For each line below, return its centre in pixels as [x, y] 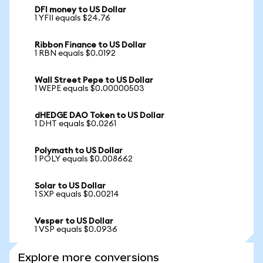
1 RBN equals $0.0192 [75, 53]
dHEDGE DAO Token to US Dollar [100, 116]
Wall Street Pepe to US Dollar [94, 80]
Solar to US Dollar [70, 186]
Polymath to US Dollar [79, 151]
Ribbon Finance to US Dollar [90, 45]
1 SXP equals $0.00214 [77, 194]
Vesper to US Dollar [74, 221]
